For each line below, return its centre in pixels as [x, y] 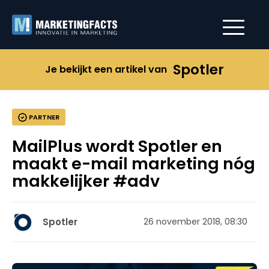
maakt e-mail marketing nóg [134, 164]
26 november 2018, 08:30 [195, 222]
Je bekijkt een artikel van [106, 69]
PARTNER [43, 117]
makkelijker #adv [86, 181]
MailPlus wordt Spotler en [117, 146]
